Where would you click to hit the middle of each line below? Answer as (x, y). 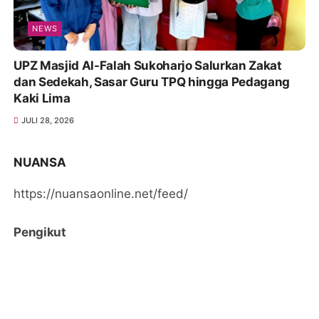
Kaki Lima (42, 99)
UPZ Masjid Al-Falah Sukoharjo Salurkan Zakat (148, 66)
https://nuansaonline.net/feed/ (101, 194)
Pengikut (40, 232)
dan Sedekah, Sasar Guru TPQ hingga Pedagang (152, 82)
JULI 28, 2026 (47, 121)
